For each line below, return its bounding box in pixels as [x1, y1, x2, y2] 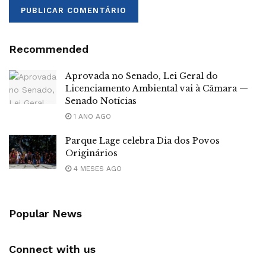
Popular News [9, 207, 82, 220]
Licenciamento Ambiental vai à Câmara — [65, 83, 248, 94]
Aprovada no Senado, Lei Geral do [65, 70, 218, 81]
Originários [65, 147, 118, 159]
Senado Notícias [65, 95, 137, 106]
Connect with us [9, 242, 96, 255]
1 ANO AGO [71, 112, 111, 121]
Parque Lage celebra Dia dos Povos [65, 135, 220, 146]
